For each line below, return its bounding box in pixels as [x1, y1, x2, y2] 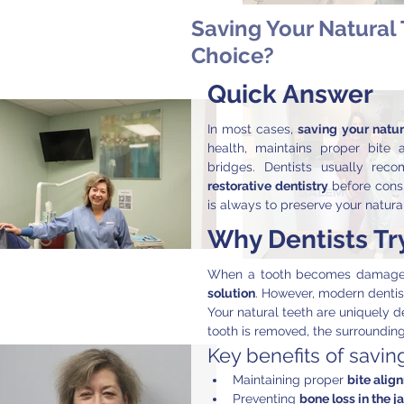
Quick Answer [207, 79, 373, 109]
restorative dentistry [207, 179, 328, 193]
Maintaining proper [233, 372, 347, 387]
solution [207, 286, 255, 300]
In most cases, [207, 122, 298, 136]
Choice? [191, 42, 274, 69]
